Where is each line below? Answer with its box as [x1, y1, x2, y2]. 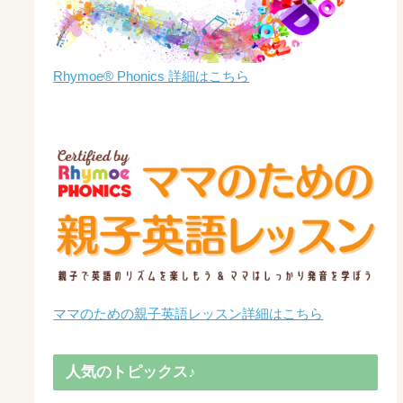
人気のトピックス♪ [65, 363, 196, 381]
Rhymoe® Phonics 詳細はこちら [53, 68, 250, 84]
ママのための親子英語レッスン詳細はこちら [53, 305, 324, 321]
